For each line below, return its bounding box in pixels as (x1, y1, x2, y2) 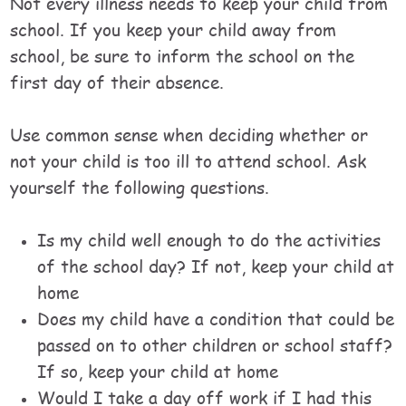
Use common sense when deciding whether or (10, 122, 369, 147)
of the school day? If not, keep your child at (37, 254, 395, 278)
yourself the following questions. (10, 175, 270, 199)
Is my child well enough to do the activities (37, 227, 382, 252)
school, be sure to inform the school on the (10, 43, 355, 68)
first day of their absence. (10, 70, 225, 94)
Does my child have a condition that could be (37, 306, 395, 331)
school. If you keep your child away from (10, 17, 337, 42)
